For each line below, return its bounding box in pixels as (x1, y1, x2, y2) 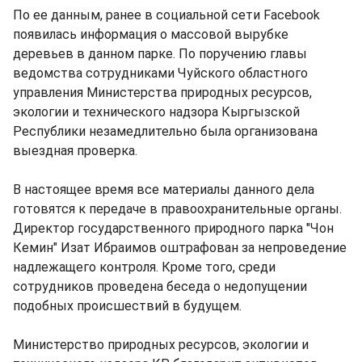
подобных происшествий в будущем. (13, 298, 242, 314)
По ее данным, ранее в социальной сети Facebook (13, 7, 320, 23)
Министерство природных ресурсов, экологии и (13, 337, 309, 352)
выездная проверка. (13, 143, 137, 158)
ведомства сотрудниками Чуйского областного (13, 65, 308, 81)
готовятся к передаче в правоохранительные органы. (13, 201, 342, 217)
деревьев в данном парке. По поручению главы (13, 46, 307, 61)
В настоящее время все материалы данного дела (13, 182, 314, 197)
